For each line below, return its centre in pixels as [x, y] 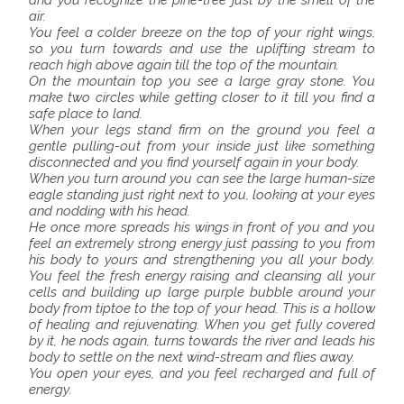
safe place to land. [86, 114]
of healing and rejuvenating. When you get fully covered [202, 325]
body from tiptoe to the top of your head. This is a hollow [202, 309]
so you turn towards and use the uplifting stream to [202, 49]
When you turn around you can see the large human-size [202, 179]
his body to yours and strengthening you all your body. [202, 260]
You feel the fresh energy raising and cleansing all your [202, 276]
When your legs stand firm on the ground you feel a [202, 130]
